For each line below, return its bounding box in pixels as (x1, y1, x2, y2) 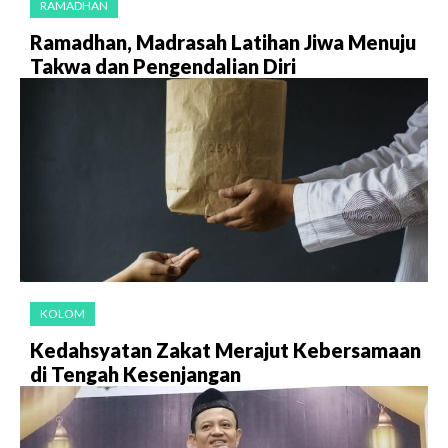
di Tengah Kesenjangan (30, 362, 241, 387)
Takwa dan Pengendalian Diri (30, 54, 296, 79)
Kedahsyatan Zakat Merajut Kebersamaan (30, 338, 421, 363)
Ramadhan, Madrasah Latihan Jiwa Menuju (30, 30, 416, 55)
